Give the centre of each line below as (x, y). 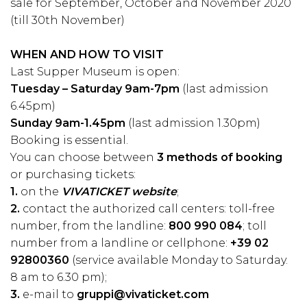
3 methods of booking (220, 157)
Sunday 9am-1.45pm (68, 123)
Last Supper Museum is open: (95, 72)
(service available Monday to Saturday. (179, 260)
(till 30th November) (67, 20)
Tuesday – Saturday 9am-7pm (95, 89)
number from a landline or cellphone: (120, 243)
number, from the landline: (89, 226)
